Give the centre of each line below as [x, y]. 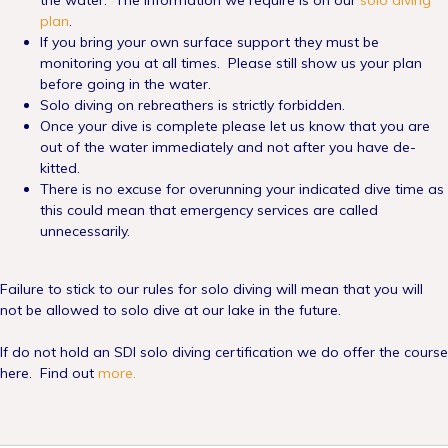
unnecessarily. [87, 231]
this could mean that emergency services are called [209, 210]
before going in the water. [125, 84]
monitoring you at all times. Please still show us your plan [231, 63]
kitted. [60, 168]
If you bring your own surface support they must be [209, 42]
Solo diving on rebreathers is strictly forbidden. [192, 105]
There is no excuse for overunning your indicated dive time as [242, 189]
